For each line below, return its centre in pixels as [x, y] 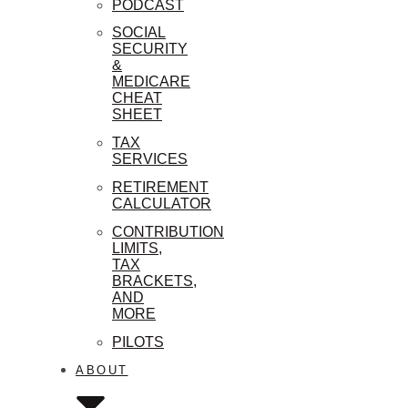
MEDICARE [151, 82]
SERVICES [150, 159]
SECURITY [150, 49]
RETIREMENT [160, 187]
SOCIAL [139, 33]
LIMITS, [137, 248]
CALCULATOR [162, 203]
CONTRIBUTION [168, 231]
